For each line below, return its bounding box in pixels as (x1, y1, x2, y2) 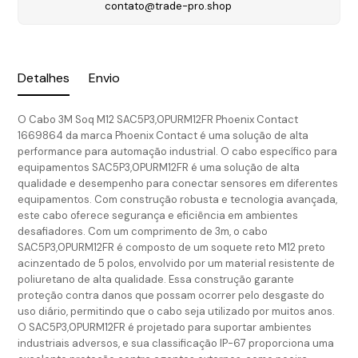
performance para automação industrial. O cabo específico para (18, 144, 338, 158)
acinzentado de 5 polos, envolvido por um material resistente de (18, 256, 336, 270)
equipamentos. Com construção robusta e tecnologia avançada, (18, 192, 338, 206)
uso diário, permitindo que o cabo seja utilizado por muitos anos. (18, 304, 336, 318)
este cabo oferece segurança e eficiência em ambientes (18, 208, 299, 222)
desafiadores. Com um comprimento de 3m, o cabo (18, 224, 268, 238)
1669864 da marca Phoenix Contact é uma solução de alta (18, 128, 309, 142)
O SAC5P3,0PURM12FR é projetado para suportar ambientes (18, 320, 312, 334)
